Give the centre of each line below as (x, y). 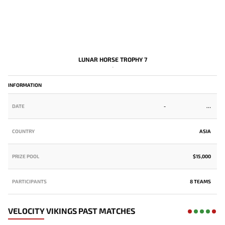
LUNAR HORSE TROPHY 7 (113, 59)
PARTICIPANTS (29, 181)
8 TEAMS (200, 181)
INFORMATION (25, 85)
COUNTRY (23, 131)
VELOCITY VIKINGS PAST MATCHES (72, 210)
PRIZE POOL (26, 156)
